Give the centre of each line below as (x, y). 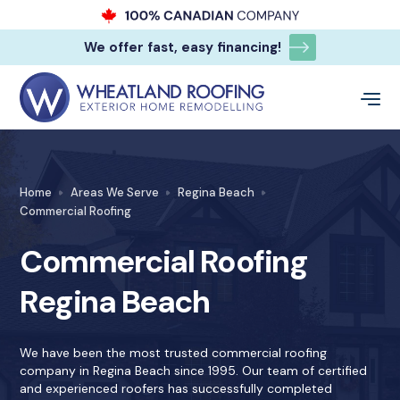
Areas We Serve (115, 193)
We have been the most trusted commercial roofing (174, 353)
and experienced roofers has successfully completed (176, 389)
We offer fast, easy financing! (182, 48)
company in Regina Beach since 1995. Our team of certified (194, 371)
